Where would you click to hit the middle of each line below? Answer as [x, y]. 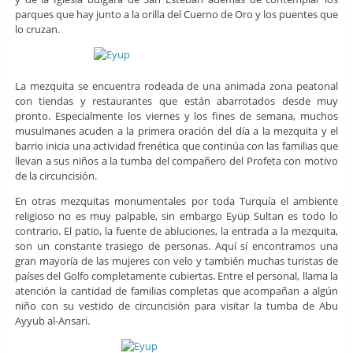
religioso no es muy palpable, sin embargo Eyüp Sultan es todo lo [176, 216]
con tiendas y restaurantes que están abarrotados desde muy [176, 100]
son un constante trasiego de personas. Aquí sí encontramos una [176, 245]
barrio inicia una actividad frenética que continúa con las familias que [176, 145]
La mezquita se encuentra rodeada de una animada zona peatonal [176, 85]
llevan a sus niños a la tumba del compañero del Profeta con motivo [176, 160]
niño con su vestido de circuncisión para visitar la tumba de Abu [176, 305]
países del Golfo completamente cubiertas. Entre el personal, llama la [176, 275]
